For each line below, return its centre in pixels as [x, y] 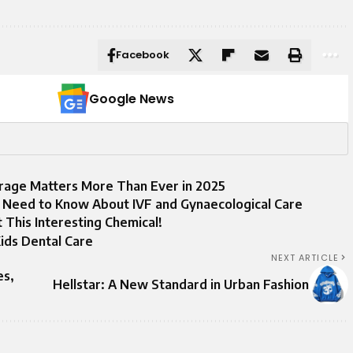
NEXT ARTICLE [305, 257]
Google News [132, 99]
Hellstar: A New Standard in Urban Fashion [181, 284]
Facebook [143, 55]
